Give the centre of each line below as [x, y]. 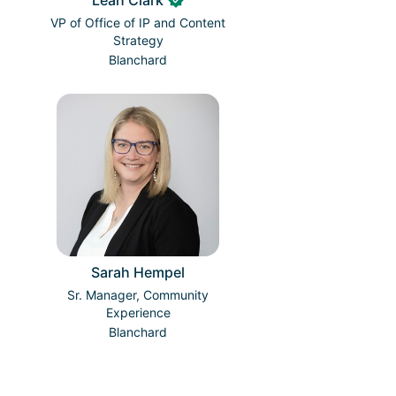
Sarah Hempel [138, 273]
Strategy [138, 41]
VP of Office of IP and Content [138, 23]
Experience [138, 313]
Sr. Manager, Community [138, 295]
